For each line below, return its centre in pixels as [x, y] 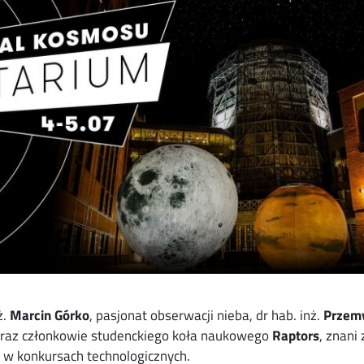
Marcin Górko [50, 315]
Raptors [296, 335]
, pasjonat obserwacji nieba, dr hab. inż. [206, 315]
